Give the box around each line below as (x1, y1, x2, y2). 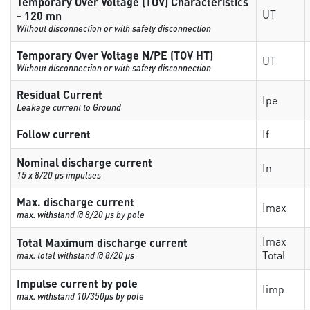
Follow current (17, 127, 91, 141)
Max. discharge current (17, 194, 135, 209)
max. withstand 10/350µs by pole (17, 290, 145, 302)
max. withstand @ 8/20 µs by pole (17, 208, 145, 220)
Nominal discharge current (17, 155, 153, 170)
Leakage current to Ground (17, 101, 122, 113)
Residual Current (17, 87, 103, 102)
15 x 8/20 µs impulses (17, 169, 102, 181)
